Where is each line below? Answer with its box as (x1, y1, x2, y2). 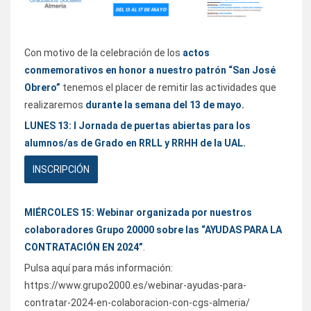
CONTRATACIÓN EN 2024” (24, 241, 143, 253)
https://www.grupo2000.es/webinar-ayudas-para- (24, 279, 246, 291)
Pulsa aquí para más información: (24, 262, 173, 274)
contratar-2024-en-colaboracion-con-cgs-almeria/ (24, 296, 250, 308)
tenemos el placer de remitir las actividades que (60, 81, 276, 93)
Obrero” (24, 81, 60, 93)
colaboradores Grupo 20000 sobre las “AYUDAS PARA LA (24, 224, 282, 235)
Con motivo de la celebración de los (24, 47, 180, 58)
